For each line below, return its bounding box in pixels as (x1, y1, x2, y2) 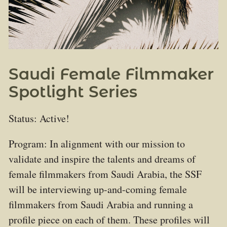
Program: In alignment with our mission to (8, 137, 185, 151)
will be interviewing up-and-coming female (8, 182, 187, 197)
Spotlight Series (8, 82, 137, 102)
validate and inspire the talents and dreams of (8, 152, 196, 166)
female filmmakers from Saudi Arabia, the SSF (8, 167, 202, 181)
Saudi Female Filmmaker (8, 64, 214, 84)
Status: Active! (8, 111, 69, 126)
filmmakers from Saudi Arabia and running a (8, 198, 193, 212)
